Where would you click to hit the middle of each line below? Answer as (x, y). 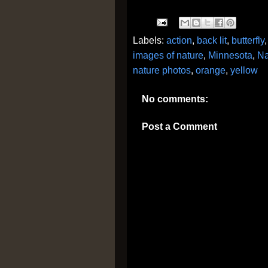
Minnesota (230, 55)
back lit (212, 40)
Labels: (150, 40)
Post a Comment (179, 127)
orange (211, 70)
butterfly (248, 40)
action (179, 40)
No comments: (175, 99)
